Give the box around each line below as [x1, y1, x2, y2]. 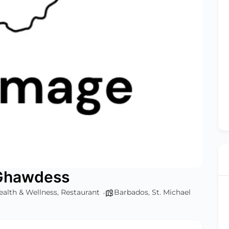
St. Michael [152, 187, 191, 197]
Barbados [114, 187, 148, 197]
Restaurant [61, 187, 100, 197]
